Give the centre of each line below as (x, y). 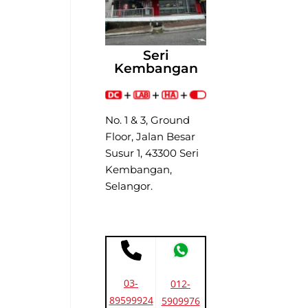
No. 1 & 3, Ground (147, 120)
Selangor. (129, 186)
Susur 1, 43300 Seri (152, 153)
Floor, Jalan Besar (150, 137)
